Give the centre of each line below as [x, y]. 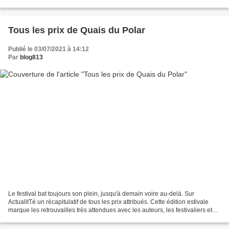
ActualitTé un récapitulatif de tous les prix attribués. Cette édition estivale [108, 202]
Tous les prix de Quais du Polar [77, 30]
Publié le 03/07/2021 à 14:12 [49, 49]
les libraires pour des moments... [53, 219]
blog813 [31, 57]
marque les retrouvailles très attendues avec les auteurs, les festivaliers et [110, 210]
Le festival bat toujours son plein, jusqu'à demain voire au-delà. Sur [101, 194]
